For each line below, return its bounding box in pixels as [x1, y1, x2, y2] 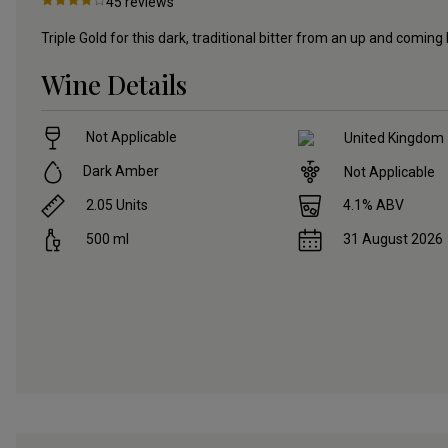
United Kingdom [344, 129, 445, 146]
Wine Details [41, 67, 187, 103]
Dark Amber [83, 163, 159, 180]
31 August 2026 [343, 231, 444, 248]
